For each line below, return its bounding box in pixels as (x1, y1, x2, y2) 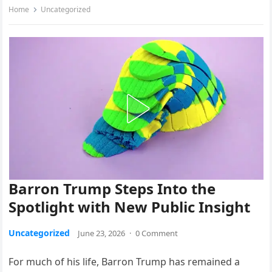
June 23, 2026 (78, 228, 126, 239)
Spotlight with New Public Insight (8, 197, 251, 217)
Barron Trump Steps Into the (8, 178, 216, 199)
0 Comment (135, 228, 178, 239)
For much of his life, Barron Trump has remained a (8, 255, 240, 269)
